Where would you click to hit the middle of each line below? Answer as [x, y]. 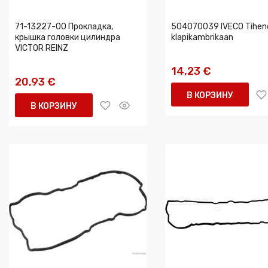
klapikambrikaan [202, 37]
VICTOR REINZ [42, 48]
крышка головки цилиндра [68, 37]
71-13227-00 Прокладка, [64, 27]
